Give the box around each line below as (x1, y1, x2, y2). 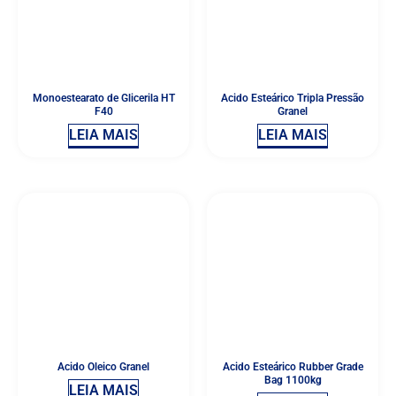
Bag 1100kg (263, 374, 322, 387)
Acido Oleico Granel (57, 361, 149, 374)
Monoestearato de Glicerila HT (32, 92, 175, 105)
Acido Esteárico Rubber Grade (222, 361, 363, 374)
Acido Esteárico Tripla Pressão (221, 92, 364, 105)
